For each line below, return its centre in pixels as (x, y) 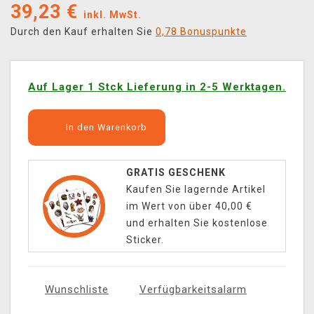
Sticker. (145, 240)
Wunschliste (77, 290)
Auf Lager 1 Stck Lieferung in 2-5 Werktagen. (157, 87)
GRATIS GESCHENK (176, 173)
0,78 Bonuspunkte (201, 32)
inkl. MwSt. (112, 15)
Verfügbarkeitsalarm (193, 290)
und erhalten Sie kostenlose (197, 223)
